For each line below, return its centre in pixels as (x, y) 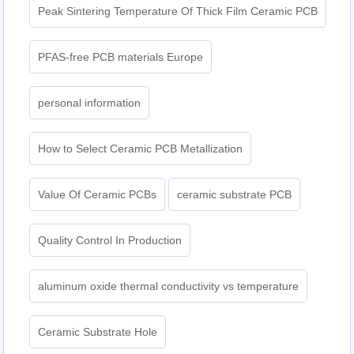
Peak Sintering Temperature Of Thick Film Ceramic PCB (178, 11)
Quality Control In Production (110, 241)
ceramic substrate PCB (235, 195)
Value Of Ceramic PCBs (98, 195)
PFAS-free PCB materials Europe (121, 57)
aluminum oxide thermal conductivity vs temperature (169, 286)
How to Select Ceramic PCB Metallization (141, 149)
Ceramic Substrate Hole (98, 332)
